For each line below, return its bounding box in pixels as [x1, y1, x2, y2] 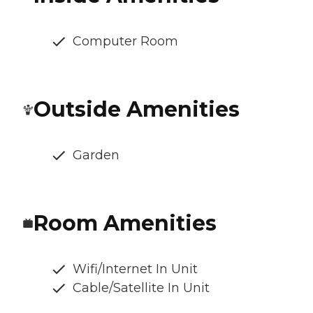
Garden [73, 147, 119, 163]
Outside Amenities [34, 96, 240, 123]
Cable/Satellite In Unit [73, 280, 210, 296]
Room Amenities [34, 210, 217, 237]
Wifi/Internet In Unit [73, 261, 198, 277]
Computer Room [73, 34, 178, 50]
